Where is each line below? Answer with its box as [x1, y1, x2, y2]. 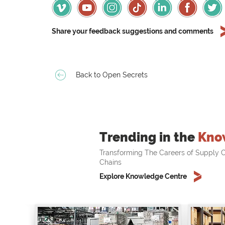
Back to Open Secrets [76, 71, 148, 79]
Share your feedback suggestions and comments [52, 27, 213, 36]
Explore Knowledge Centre [99, 172, 187, 181]
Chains [99, 158, 122, 167]
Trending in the [99, 130, 198, 145]
